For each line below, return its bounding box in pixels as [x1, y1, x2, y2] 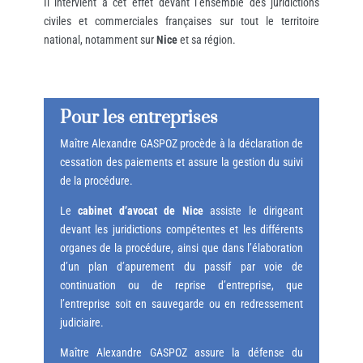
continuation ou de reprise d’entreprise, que [59, 279, 304, 293]
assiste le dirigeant [203, 204, 304, 218]
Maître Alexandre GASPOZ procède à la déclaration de [59, 137, 304, 151]
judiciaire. [59, 316, 104, 330]
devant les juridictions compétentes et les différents [59, 223, 304, 237]
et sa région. [177, 33, 236, 47]
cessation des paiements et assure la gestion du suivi [59, 156, 304, 169]
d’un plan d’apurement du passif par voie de [59, 260, 304, 274]
